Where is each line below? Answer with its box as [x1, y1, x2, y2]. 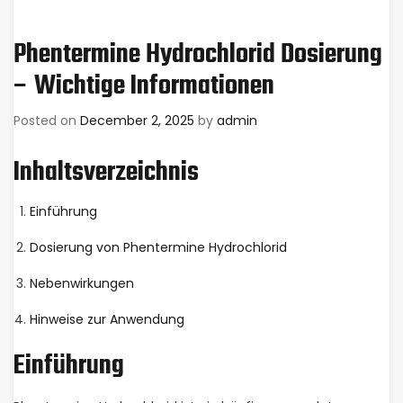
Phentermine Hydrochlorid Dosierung [13, 34, 382, 76]
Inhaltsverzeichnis [13, 152, 199, 193]
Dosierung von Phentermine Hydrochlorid [29, 238, 287, 256]
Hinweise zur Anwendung [29, 310, 184, 328]
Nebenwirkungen [29, 274, 134, 292]
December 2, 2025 [80, 112, 194, 130]
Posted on [13, 112, 80, 130]
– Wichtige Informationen [13, 66, 274, 107]
